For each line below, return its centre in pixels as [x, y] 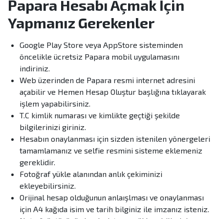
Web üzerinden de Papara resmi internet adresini [107, 80]
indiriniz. [35, 68]
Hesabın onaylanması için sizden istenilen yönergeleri [115, 139]
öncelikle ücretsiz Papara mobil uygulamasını [99, 57]
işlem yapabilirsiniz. [55, 104]
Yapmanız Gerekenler [81, 23]
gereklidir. [37, 162]
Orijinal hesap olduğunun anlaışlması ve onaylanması [112, 197]
